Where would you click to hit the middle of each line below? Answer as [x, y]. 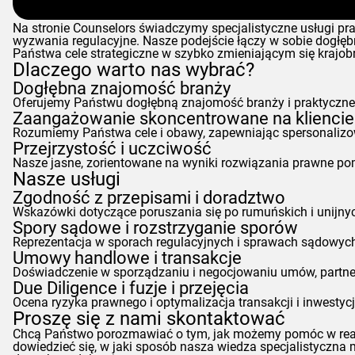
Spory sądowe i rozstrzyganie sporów [155, 227]
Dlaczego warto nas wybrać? [134, 70]
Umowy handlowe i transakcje [127, 258]
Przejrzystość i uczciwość [112, 148]
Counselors [104, 28]
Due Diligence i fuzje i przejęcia [131, 288]
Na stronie [43, 28]
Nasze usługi [67, 179]
